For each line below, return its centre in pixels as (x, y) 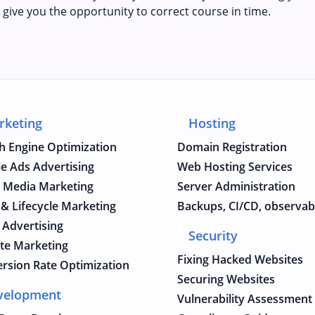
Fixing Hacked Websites (240, 259)
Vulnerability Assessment (245, 299)
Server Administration (236, 186)
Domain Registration (232, 147)
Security (213, 236)
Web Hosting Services (235, 167)
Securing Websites (226, 279)
